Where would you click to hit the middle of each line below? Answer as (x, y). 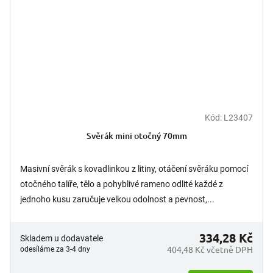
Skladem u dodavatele (62, 239)
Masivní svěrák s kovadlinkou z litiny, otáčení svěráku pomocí (134, 169)
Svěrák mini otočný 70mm (136, 136)
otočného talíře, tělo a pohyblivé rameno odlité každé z (122, 184)
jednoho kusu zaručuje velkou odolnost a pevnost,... (117, 200)
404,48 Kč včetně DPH (210, 250)
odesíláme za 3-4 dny (55, 250)
